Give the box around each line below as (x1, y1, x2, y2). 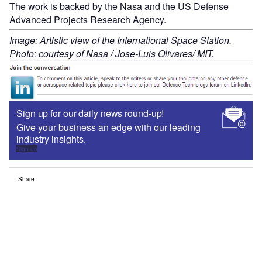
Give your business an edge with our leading (16, 120, 201, 135)
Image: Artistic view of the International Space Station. (9, 33, 232, 47)
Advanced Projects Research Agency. (9, 12, 166, 26)
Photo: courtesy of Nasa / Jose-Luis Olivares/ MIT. (9, 46, 214, 60)
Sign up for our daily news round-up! (16, 106, 164, 120)
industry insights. (16, 132, 86, 146)
